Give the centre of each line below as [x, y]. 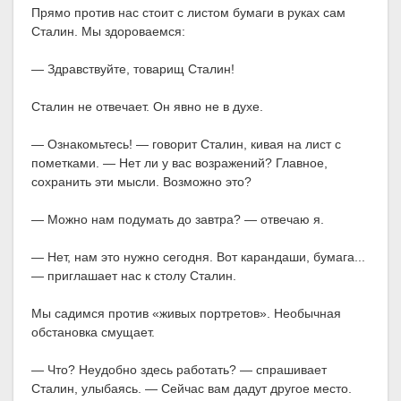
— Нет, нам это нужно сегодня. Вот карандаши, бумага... [198, 257]
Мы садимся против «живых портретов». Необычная [186, 314]
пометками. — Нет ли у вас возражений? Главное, [179, 163]
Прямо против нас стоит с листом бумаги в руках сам [188, 13]
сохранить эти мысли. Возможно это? [141, 182]
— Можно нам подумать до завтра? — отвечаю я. [178, 220]
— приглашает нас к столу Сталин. [134, 276]
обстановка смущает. [93, 333]
